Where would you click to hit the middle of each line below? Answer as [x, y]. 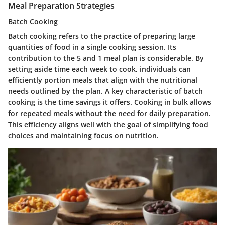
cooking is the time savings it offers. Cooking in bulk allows [110, 102]
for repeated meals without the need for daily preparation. [109, 114]
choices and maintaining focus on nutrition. [83, 136]
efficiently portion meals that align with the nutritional [103, 80]
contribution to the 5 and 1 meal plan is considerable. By [106, 58]
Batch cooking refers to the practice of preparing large [102, 36]
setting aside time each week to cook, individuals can [99, 69]
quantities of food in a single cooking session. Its [92, 47]
